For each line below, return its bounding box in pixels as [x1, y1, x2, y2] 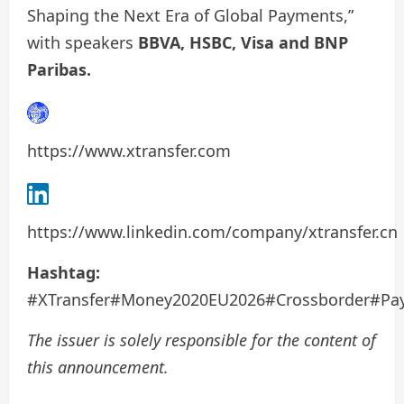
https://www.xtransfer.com [27, 139, 231, 161]
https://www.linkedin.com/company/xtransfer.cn [27, 220, 398, 243]
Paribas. [27, 58, 91, 80]
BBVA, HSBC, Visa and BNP [138, 31, 348, 53]
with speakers [27, 31, 138, 53]
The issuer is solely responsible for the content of [27, 328, 376, 351]
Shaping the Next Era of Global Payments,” [27, 4, 353, 26]
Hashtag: [27, 261, 100, 283]
